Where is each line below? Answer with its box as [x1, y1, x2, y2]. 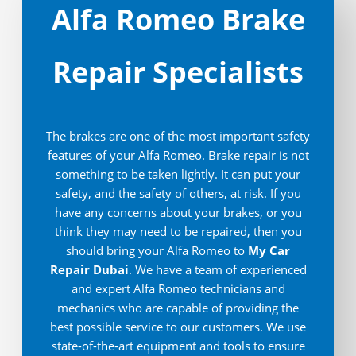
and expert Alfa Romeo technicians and [71, 281, 285, 297]
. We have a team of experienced [128, 261, 307, 278]
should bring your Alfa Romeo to [66, 242, 248, 259]
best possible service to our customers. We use [50, 319, 306, 335]
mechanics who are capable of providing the [57, 300, 299, 316]
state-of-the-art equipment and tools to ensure [51, 338, 305, 354]
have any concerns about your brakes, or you [54, 204, 302, 221]
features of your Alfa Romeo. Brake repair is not [47, 147, 309, 164]
